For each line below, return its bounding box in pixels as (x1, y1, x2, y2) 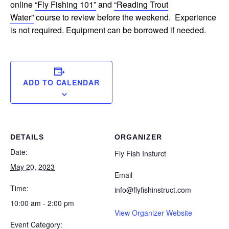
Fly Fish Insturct (114, 148, 166, 158)
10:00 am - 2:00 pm (10, 198, 74, 208)
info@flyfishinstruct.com (114, 185, 191, 195)
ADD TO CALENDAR (23, 77, 100, 87)
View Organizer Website (114, 208, 192, 218)
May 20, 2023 (10, 162, 55, 172)
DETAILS (10, 133, 44, 141)
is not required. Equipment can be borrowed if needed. (10, 24, 206, 36)
